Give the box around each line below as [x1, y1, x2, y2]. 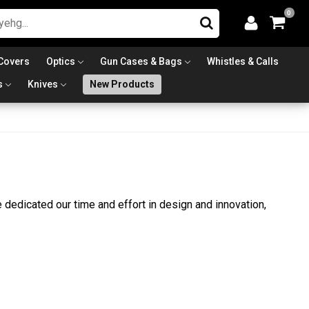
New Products [89, 78, 154, 90]
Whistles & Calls [207, 55, 279, 67]
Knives [27, 78, 58, 90]
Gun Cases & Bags [100, 55, 182, 67]
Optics [46, 55, 75, 67]
